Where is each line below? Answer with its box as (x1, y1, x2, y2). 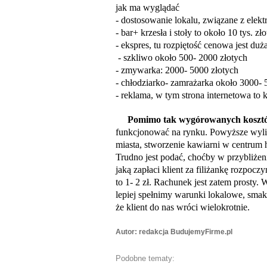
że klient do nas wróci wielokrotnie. (116, 202, 250, 212)
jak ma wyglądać (116, 2, 179, 13)
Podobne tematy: (116, 254, 175, 263)
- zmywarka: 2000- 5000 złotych (116, 65, 238, 75)
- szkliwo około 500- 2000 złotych (116, 52, 247, 63)
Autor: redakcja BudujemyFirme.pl (116, 228, 232, 236)
